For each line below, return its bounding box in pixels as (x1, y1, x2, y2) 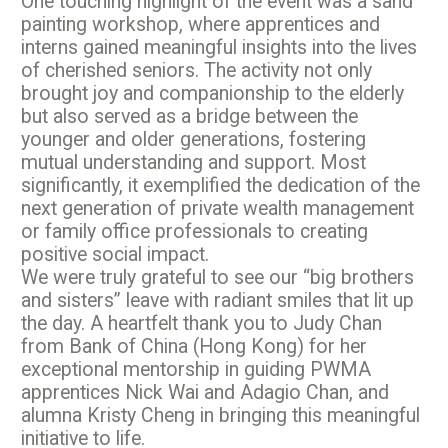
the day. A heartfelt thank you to (21, 312, 293, 335)
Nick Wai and (125, 381, 240, 404)
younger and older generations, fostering (21, 128, 366, 151)
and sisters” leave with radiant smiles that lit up (21, 289, 414, 312)
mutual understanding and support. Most (21, 151, 366, 174)
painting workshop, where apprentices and (21, 13, 380, 36)
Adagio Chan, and (240, 381, 389, 404)
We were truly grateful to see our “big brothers (21, 266, 414, 289)
